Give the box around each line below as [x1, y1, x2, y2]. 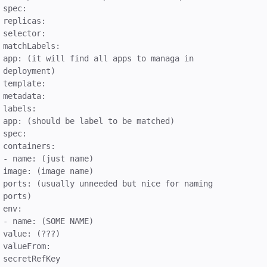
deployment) [3, 66, 55, 76]
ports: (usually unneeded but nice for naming [3, 178, 213, 188]
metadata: [3, 91, 46, 101]
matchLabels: [3, 41, 60, 51]
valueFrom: [3, 241, 51, 251]
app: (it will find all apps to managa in [3, 53, 194, 63]
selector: [3, 28, 46, 38]
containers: [3, 141, 55, 151]
